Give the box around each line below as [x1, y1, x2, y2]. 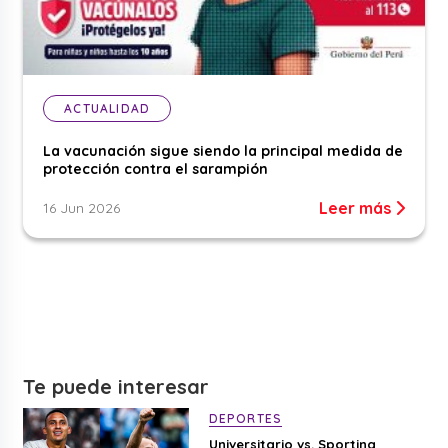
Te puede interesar [23, 374, 210, 400]
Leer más [318, 198, 395, 219]
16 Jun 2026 [43, 199, 121, 218]
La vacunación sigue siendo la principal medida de [43, 142, 404, 161]
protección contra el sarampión [43, 160, 269, 179]
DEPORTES [208, 411, 283, 427]
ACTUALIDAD [64, 101, 151, 117]
